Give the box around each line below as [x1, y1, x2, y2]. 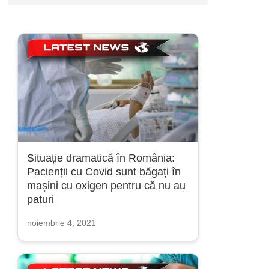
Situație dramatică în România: [27, 152, 175, 164]
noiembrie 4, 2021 [27, 218, 96, 228]
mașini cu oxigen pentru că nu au [27, 180, 186, 192]
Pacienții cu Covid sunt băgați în [27, 166, 181, 178]
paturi [27, 193, 54, 205]
